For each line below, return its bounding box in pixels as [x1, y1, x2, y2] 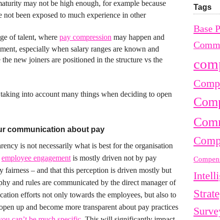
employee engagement [1, 154, 71, 162]
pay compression [59, 33, 111, 41]
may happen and [111, 33, 165, 41]
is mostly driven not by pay [71, 154, 157, 162]
